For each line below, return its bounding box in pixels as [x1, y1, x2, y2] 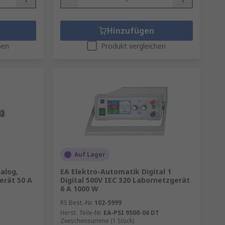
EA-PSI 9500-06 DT [103, 208, 159, 217]
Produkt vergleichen [101, 41, 166, 51]
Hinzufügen [106, 25, 154, 36]
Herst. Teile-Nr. [60, 208, 102, 217]
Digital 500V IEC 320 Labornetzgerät [60, 175, 190, 185]
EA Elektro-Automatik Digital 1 [60, 167, 171, 176]
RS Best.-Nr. [60, 198, 93, 207]
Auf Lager [74, 150, 105, 159]
